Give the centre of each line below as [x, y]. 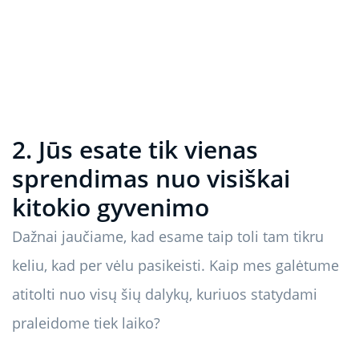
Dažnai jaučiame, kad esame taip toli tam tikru [168, 237]
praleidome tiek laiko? [86, 323]
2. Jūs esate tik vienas [135, 150]
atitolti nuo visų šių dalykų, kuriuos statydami [165, 294]
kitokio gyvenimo [111, 208]
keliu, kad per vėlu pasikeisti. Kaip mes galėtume [175, 266]
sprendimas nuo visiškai [151, 179]
